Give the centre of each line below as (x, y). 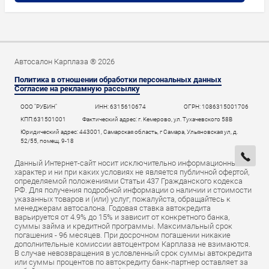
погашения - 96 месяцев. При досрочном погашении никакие (122, 235)
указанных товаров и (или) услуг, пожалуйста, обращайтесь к (122, 199)
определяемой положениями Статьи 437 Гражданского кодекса (128, 181)
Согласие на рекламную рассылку (77, 89)
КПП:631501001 (43, 119)
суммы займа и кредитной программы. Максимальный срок (123, 226)
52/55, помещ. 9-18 (47, 141)
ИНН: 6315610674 (120, 107)
